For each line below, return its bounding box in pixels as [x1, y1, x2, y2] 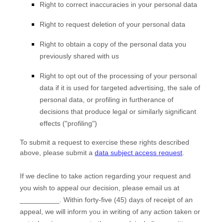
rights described [139, 138, 189, 146]
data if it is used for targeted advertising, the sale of [40, 84, 200, 92]
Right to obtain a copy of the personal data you [40, 40, 186, 48]
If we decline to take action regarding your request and [20, 172, 191, 180]
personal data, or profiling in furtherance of [40, 96, 173, 104]
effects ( [40, 119, 65, 127]
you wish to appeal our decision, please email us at [20, 184, 179, 192]
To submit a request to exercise [20, 138, 118, 146]
